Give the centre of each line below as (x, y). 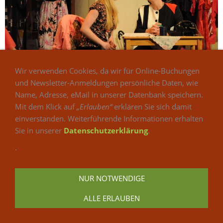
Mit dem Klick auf (46, 107)
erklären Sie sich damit (152, 107)
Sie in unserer (39, 130)
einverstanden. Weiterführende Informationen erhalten (109, 118)
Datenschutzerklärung (106, 130)
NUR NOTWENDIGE (111, 178)
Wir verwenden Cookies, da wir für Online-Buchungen (107, 71)
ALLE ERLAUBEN (111, 198)
